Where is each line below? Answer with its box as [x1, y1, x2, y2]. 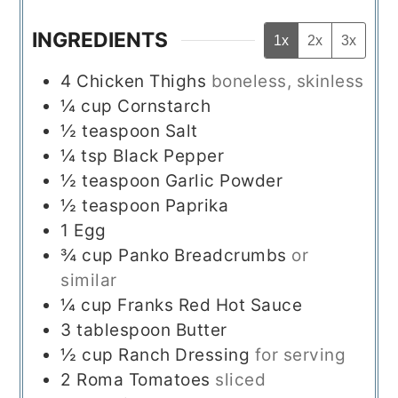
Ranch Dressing [118, 344, 255, 365]
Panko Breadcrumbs [118, 244, 287, 266]
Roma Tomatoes [76, 369, 211, 390]
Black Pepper [113, 145, 225, 166]
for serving [254, 344, 346, 365]
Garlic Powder [164, 170, 283, 191]
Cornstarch [117, 95, 211, 116]
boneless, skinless [211, 70, 364, 92]
